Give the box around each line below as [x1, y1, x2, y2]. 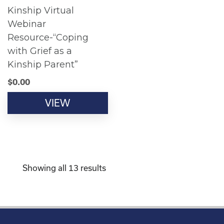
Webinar [7, 18, 46, 30]
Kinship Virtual [7, 5, 74, 16]
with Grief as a [7, 45, 72, 57]
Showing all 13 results [22, 163, 106, 173]
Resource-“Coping [7, 32, 88, 43]
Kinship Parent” [7, 59, 78, 70]
